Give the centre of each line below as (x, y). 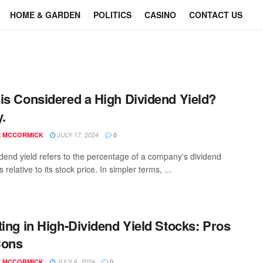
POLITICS (112, 15)
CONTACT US (216, 15)
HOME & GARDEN (45, 15)
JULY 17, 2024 (77, 134)
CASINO (160, 15)
